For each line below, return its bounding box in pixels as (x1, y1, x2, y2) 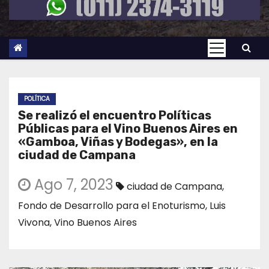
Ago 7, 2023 (31, 175, 113, 195)
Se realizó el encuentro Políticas (18, 108, 211, 123)
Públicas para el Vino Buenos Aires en (18, 121, 238, 136)
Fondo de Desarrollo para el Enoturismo (18, 199, 205, 213)
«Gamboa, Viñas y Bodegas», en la (18, 134, 218, 150)
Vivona (18, 216, 50, 230)
